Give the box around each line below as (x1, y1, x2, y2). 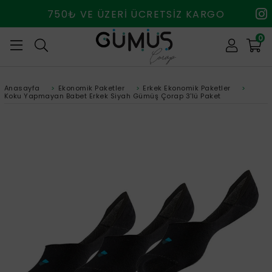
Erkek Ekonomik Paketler (143, 83, 231, 93)
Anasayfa (4, 83, 40, 93)
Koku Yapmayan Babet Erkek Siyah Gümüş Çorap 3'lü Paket (4, 91, 221, 101)
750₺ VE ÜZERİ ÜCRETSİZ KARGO (47, 7, 225, 21)
